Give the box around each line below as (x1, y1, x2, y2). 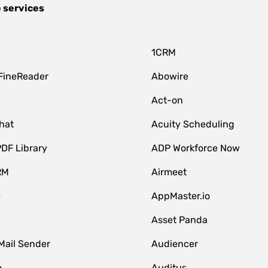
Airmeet (151, 166, 187, 178)
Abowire (151, 71, 189, 82)
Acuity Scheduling (151, 118, 235, 130)
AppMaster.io (151, 190, 211, 202)
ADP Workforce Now (151, 142, 240, 154)
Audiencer (151, 238, 199, 249)
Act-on (151, 95, 184, 106)
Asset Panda (151, 214, 208, 226)
